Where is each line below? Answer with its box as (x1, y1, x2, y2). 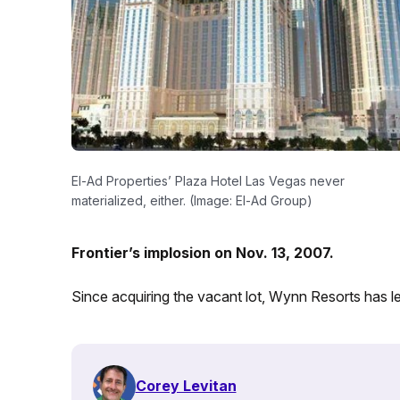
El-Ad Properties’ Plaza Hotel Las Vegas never (71, 173, 345, 189)
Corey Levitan (135, 377, 237, 396)
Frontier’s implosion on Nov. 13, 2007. (71, 243, 334, 262)
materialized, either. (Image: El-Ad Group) (71, 193, 312, 209)
